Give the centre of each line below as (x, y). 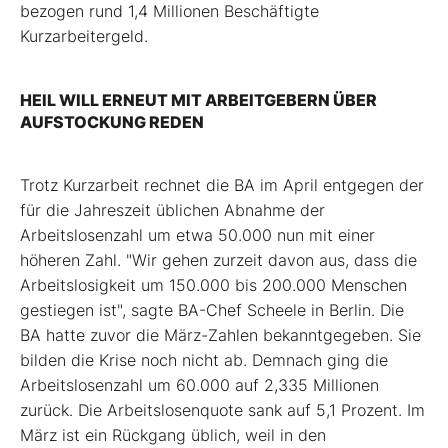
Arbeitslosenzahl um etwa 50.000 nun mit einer (197, 235)
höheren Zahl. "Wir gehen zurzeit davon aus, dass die (218, 260)
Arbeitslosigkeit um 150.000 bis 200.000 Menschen (213, 285)
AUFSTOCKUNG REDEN (112, 122)
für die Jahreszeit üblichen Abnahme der (172, 210)
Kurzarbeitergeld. (84, 36)
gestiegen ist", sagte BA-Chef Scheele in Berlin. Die (212, 310)
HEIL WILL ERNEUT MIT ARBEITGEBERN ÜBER (198, 100)
